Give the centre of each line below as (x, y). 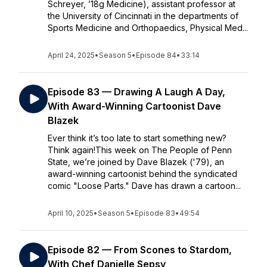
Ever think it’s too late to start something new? (137, 138)
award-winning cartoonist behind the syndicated (142, 174)
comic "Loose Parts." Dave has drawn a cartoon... (144, 186)
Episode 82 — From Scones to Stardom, (140, 250)
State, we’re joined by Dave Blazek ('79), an (136, 162)
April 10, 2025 (71, 213)
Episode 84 (156, 55)
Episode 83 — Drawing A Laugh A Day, (136, 92)
